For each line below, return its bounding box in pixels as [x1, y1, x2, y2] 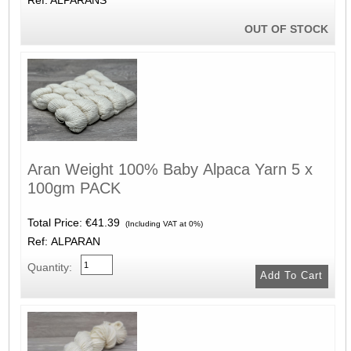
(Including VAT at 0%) [122, 219, 203, 228]
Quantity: [27, 260, 72, 273]
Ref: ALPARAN [27, 234, 100, 248]
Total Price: [27, 215, 85, 229]
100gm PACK [27, 179, 121, 197]
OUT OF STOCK [244, 22, 328, 35]
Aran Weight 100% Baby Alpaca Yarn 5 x [27, 160, 313, 178]
